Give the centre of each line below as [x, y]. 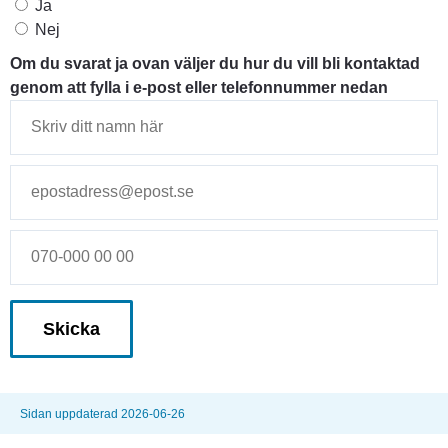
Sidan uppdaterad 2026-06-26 [102, 413]
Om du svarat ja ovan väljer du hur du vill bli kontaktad [215, 63]
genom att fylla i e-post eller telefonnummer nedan [199, 87]
